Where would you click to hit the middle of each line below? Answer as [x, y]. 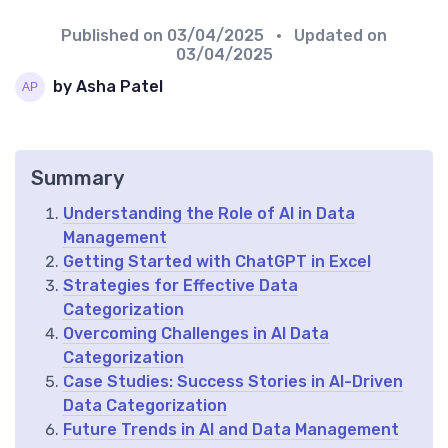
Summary [77, 177]
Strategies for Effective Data [180, 285]
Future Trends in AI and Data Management [231, 429]
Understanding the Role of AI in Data [209, 213]
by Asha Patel [108, 87]
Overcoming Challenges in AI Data [196, 333]
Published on [114, 35]
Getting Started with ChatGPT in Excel [217, 261]
